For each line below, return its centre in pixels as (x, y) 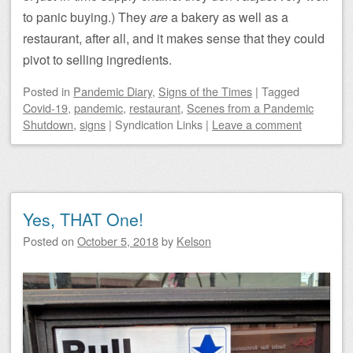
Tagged (281, 91)
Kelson (194, 240)
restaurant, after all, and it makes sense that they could (174, 38)
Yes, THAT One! (83, 219)
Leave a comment (257, 124)
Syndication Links (159, 124)
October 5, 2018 (118, 240)
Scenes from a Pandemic (250, 107)
